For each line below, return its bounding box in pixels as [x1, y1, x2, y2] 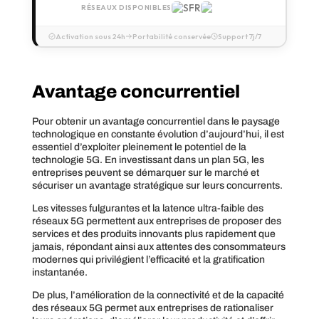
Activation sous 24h [55, 31, 125, 42]
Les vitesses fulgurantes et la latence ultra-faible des [31, 202, 263, 214]
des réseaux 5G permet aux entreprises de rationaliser [31, 302, 273, 313]
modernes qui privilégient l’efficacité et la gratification [31, 253, 265, 265]
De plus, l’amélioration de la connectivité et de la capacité [31, 289, 284, 300]
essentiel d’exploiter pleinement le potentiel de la [31, 141, 246, 152]
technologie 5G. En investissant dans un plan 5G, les [31, 154, 264, 165]
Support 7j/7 [217, 31, 261, 42]
